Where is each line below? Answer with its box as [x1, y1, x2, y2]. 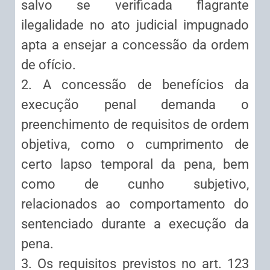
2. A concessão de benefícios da [21, 77, 249, 93]
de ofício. [21, 57, 76, 73]
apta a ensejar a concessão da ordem [21, 37, 249, 53]
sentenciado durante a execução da [21, 216, 249, 232]
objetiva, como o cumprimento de [21, 137, 249, 152]
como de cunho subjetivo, [21, 177, 249, 192]
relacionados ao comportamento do [21, 196, 249, 212]
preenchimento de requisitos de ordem [21, 117, 249, 133]
